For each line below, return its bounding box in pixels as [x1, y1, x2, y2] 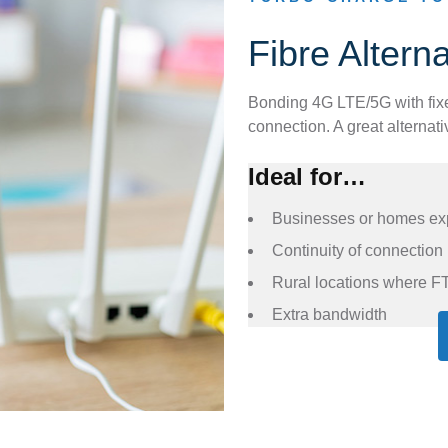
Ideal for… [248, 163, 366, 191]
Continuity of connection [272, 242, 443, 260]
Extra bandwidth [272, 306, 387, 324]
